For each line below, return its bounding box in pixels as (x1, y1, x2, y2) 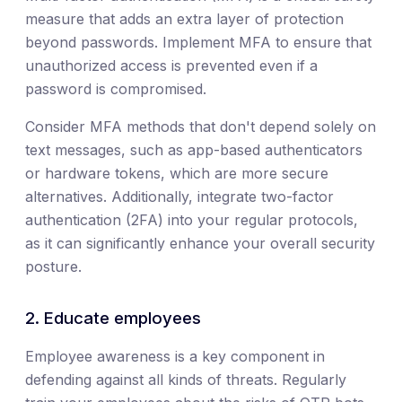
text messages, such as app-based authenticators (25, 141, 363, 160)
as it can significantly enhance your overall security (25, 234, 375, 253)
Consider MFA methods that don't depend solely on (25, 118, 376, 136)
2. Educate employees (25, 308, 201, 329)
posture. (25, 258, 82, 276)
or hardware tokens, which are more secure (25, 164, 328, 183)
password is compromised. (25, 80, 206, 99)
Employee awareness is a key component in (25, 347, 325, 366)
